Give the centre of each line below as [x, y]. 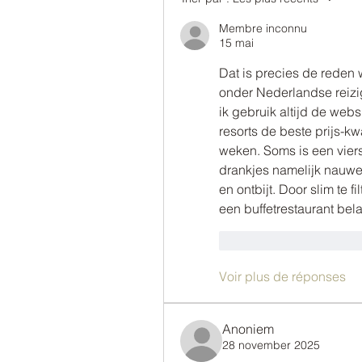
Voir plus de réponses [282, 276]
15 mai [236, 43]
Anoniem [248, 329]
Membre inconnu [263, 28]
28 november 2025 [271, 345]
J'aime [260, 240]
